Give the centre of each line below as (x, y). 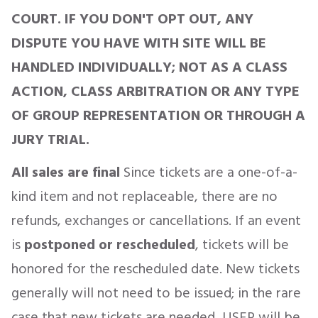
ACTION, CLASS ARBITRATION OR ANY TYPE (155, 92)
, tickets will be (242, 245)
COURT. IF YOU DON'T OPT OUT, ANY (132, 19)
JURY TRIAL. (52, 140)
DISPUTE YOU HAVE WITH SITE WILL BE (139, 43)
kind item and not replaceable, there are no (144, 197)
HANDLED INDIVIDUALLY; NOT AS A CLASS (149, 67)
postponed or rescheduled (110, 245)
